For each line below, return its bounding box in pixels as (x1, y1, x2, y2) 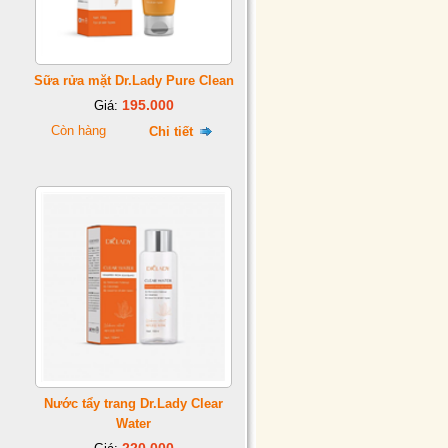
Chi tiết (149, 124, 197, 139)
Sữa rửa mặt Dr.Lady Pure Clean (33, 73, 234, 88)
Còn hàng (50, 123, 106, 138)
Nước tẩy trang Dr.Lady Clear (44, 396, 223, 411)
